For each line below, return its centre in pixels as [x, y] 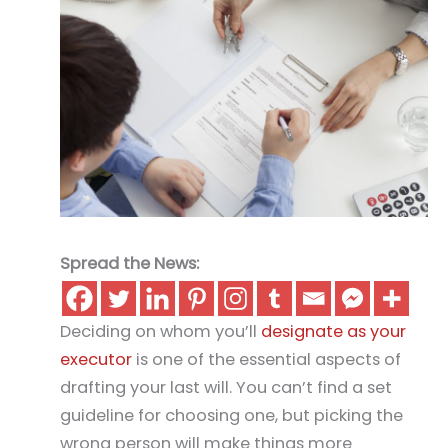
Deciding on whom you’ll [160, 331]
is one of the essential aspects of [266, 359]
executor [96, 359]
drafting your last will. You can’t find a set [226, 387]
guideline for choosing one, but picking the [231, 415]
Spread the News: [129, 263]
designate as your [333, 331]
